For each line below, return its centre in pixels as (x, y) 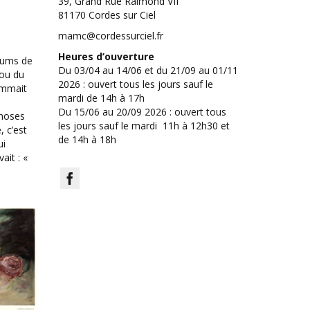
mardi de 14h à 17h (101, 98)
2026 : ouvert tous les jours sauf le (135, 84)
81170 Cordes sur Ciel (107, 15)
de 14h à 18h (87, 139)
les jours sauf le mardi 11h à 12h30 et (144, 126)
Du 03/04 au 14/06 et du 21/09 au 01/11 (148, 70)
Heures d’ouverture (106, 56)
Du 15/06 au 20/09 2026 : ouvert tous (142, 112)
